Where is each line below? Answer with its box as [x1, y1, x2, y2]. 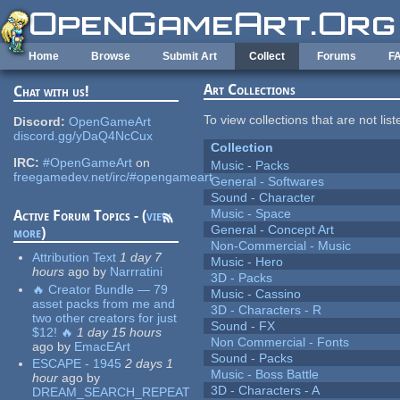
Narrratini [110, 264, 163, 279]
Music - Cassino [211, 287, 302, 302]
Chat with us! [13, 83, 90, 101]
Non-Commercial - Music [211, 238, 352, 254]
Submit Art [162, 50, 217, 62]
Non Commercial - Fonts [211, 335, 350, 350]
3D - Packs [211, 271, 273, 286]
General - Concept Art [211, 222, 335, 237]
